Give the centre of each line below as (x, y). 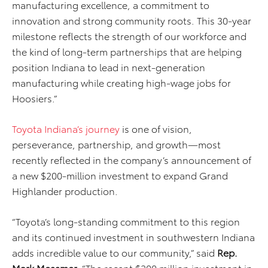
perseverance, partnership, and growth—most (116, 144)
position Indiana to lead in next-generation (109, 67)
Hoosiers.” (35, 98)
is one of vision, (156, 129)
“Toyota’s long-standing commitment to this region (126, 221)
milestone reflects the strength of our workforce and (129, 36)
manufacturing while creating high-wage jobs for (121, 83)
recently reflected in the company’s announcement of (132, 160)
